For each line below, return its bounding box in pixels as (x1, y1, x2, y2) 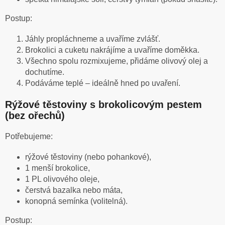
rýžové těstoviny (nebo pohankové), (25, 153, 151, 162)
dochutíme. (25, 68, 64, 77)
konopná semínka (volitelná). (25, 197, 128, 206)
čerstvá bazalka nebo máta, (25, 186, 123, 195)
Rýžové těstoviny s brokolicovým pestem (5, 99, 202, 110)
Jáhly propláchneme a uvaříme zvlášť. (25, 35, 160, 44)
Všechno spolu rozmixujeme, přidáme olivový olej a (25, 57, 208, 66)
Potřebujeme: (5, 132, 53, 141)
